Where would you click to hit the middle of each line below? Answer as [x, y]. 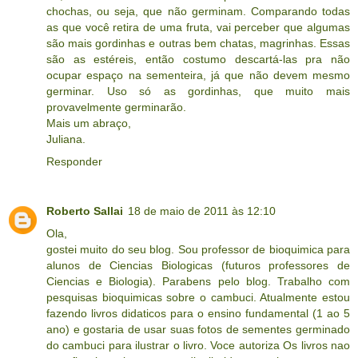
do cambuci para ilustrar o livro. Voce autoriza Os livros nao [198, 346]
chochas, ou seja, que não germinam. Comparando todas [198, 12]
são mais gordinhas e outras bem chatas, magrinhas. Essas [198, 44]
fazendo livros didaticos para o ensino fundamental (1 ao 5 [198, 314]
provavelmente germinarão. [116, 107]
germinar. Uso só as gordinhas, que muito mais [198, 91]
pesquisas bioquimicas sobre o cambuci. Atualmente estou [198, 298]
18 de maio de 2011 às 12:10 [202, 211]
